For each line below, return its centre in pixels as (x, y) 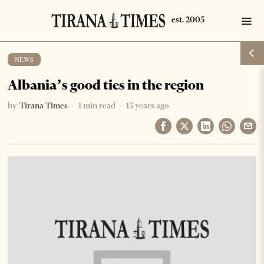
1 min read (96, 105)
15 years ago (147, 105)
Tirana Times (44, 105)
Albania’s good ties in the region (106, 85)
